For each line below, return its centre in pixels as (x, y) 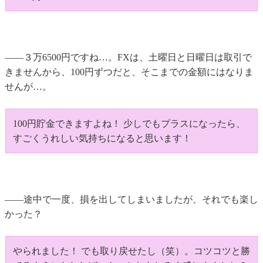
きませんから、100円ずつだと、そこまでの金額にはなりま (129, 72)
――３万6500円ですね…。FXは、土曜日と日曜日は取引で (128, 58)
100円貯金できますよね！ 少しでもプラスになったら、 (129, 124)
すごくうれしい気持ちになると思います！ (102, 139)
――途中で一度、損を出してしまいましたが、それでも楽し (131, 200)
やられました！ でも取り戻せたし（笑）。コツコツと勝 (131, 251)
